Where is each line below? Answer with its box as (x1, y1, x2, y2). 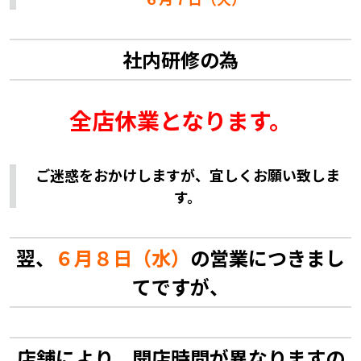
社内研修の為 (122, 45, 239, 74)
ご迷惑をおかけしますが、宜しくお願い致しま (35, 164, 341, 185)
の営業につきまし (190, 243, 345, 272)
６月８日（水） (55, 243, 190, 272)
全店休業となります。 (69, 104, 292, 137)
